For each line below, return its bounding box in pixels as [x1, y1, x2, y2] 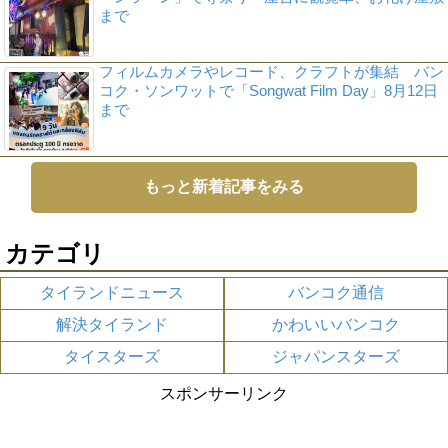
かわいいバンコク [272, 315, 400, 333]
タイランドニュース [40, 283, 184, 301]
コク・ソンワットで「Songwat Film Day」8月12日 [98, 81, 438, 99]
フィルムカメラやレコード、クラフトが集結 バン [98, 62, 444, 80]
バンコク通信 [288, 283, 384, 301]
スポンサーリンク [160, 384, 288, 402]
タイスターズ [64, 347, 160, 365]
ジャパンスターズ [272, 347, 400, 365]
